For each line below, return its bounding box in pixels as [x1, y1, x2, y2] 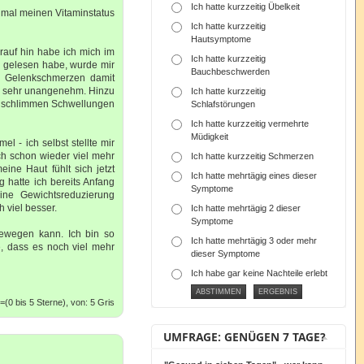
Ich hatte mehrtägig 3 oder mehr [191, 236, 318, 245]
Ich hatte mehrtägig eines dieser [191, 171, 318, 180]
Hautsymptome [191, 34, 252, 44]
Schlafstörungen [191, 99, 256, 109]
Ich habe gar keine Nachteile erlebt [191, 268, 328, 278]
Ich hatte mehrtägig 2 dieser [191, 203, 301, 213]
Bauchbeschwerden [191, 67, 271, 76]
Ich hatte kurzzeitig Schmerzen [191, 151, 314, 161]
